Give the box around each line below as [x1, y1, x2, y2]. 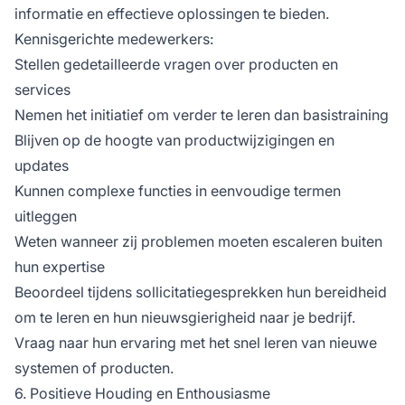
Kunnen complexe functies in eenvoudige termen [14, 181, 341, 200]
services [14, 80, 71, 99]
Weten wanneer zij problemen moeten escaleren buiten [14, 231, 382, 250]
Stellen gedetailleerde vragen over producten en [14, 54, 338, 73]
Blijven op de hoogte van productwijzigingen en [14, 130, 334, 149]
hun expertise [14, 257, 105, 276]
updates [14, 155, 69, 174]
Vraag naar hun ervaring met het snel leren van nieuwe [14, 333, 377, 352]
